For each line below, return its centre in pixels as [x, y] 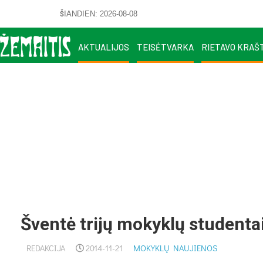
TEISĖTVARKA [165, 47]
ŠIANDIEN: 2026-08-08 [99, 14]
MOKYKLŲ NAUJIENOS [175, 248]
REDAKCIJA [46, 248]
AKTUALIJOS [104, 47]
